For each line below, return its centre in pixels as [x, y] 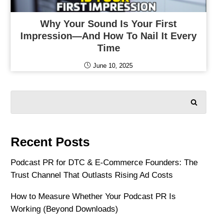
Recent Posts [50, 142]
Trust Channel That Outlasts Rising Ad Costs [92, 175]
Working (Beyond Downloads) [65, 209]
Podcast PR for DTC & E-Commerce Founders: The [104, 162]
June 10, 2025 [113, 65]
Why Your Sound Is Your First [108, 23]
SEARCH [166, 100]
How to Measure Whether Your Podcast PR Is [93, 196]
